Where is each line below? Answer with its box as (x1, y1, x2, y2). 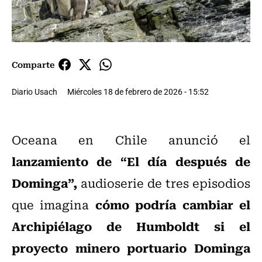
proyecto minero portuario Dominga (12, 238, 250, 257)
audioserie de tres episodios (77, 174, 250, 192)
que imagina (12, 195, 95, 214)
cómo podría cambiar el (95, 195, 251, 214)
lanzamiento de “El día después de (12, 151, 250, 171)
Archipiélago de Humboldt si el (12, 216, 250, 236)
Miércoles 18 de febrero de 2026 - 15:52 (67, 86, 209, 98)
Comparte (12, 58, 54, 71)
